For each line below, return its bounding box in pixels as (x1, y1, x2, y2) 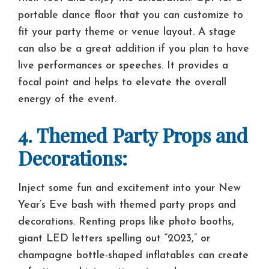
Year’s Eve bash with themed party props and (18, 199, 236, 210)
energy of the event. (18, 94, 116, 104)
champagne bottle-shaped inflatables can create (18, 250, 249, 261)
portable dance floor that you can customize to (18, 10, 243, 20)
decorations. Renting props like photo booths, (18, 216, 234, 227)
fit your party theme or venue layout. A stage (18, 26, 236, 37)
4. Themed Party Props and (18, 122, 248, 148)
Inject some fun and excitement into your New (18, 183, 241, 193)
